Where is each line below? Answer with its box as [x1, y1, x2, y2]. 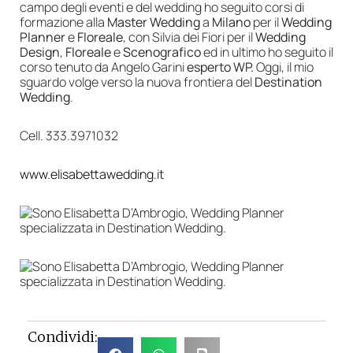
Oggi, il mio [254, 58, 314, 76]
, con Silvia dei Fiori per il [123, 28, 255, 46]
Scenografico [123, 43, 203, 61]
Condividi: [28, 327, 98, 346]
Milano [210, 13, 251, 31]
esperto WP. [187, 58, 254, 76]
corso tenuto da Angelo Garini [20, 58, 187, 76]
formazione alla [20, 13, 107, 31]
